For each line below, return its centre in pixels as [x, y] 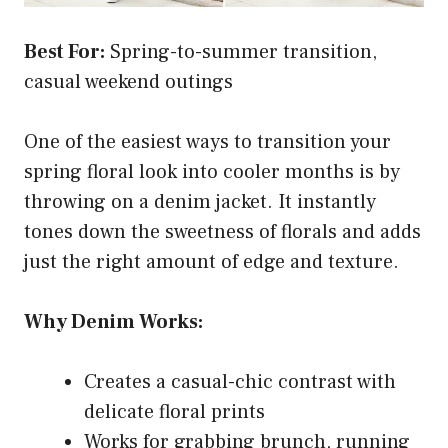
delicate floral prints [174, 412]
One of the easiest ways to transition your [207, 142]
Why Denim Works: [113, 322]
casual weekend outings [128, 82]
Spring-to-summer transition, [241, 52]
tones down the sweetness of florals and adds [222, 232]
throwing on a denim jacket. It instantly [200, 202]
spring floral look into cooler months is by [212, 172]
